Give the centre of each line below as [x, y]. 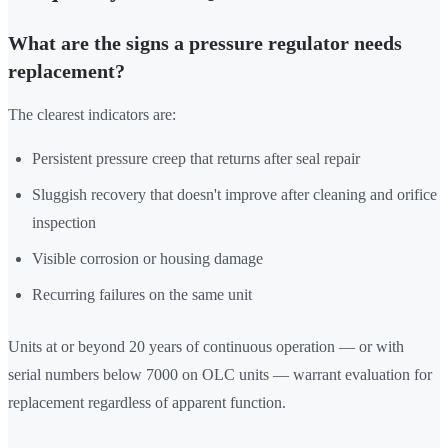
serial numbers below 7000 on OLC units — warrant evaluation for [220, 375]
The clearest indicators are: [92, 115]
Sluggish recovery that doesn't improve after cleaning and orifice [234, 195]
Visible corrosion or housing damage [147, 259]
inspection [64, 223]
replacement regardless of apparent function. [147, 403]
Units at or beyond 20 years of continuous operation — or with [206, 347]
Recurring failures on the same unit [142, 295]
